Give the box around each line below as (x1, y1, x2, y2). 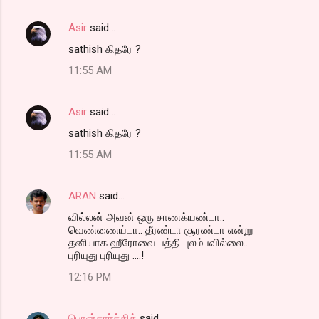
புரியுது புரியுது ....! (68, 249, 144, 263)
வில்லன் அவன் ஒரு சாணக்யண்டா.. (68, 211, 224, 224)
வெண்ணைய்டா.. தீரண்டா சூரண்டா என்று (68, 224, 253, 237)
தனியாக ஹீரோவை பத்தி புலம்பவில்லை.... (68, 236, 252, 250)
